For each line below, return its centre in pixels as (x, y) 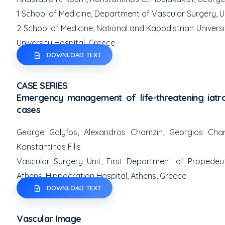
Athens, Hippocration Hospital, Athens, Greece (102, 176)
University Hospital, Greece (66, 43)
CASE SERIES (42, 86)
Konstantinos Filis (49, 147)
